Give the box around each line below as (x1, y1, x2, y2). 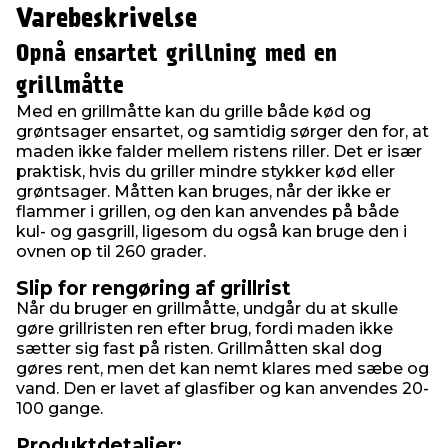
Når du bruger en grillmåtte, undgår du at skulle (16, 299, 398, 318)
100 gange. (16, 399, 103, 418)
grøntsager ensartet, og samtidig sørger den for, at (16, 122, 429, 141)
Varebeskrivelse (16, 7, 197, 32)
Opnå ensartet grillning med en (16, 43, 337, 65)
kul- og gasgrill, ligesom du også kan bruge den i (16, 222, 407, 241)
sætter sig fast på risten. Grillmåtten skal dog (16, 339, 382, 358)
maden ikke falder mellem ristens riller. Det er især (16, 142, 422, 161)
